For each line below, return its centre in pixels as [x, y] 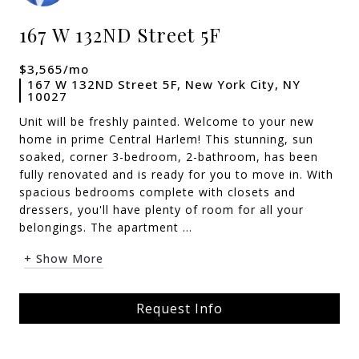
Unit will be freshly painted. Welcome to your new [167, 121]
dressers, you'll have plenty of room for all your [161, 210]
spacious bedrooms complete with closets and [157, 192]
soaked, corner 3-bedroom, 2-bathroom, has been [169, 157]
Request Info [179, 309]
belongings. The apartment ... [106, 227]
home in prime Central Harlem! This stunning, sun [166, 139]
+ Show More [64, 258]
